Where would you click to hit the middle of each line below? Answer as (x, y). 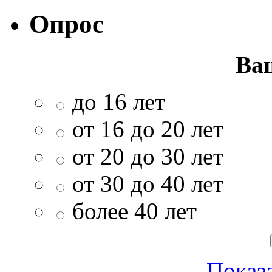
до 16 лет (119, 101)
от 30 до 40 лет (148, 183)
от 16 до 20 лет (148, 129)
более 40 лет (134, 211)
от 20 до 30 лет (148, 156)
